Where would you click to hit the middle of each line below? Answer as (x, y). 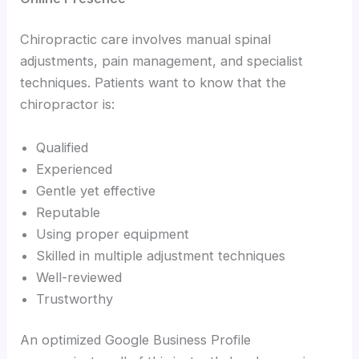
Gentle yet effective (96, 190)
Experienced (75, 169)
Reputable (69, 212)
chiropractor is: (68, 105)
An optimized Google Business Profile (136, 340)
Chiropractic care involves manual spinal (146, 40)
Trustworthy (75, 298)
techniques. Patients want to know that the (153, 83)
